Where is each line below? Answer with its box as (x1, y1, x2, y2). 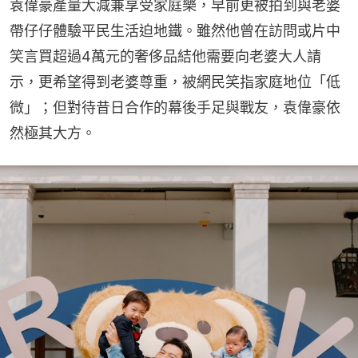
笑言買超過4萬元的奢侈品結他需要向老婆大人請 (10, 48, 321, 66)
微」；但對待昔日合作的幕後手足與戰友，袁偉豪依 (10, 99, 340, 117)
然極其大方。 (10, 125, 96, 142)
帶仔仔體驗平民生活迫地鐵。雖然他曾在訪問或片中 (10, 22, 340, 40)
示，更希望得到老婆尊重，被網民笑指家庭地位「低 (10, 74, 340, 91)
